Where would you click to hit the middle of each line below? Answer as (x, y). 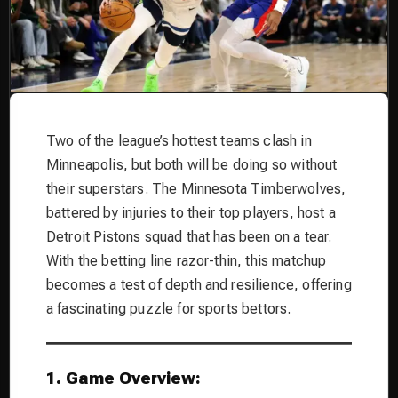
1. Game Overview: (123, 378)
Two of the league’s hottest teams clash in (179, 140)
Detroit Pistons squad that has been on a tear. (189, 236)
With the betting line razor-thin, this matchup (187, 260)
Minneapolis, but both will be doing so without (192, 164)
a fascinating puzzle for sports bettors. (169, 308)
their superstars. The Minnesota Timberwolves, (196, 188)
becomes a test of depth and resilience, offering (199, 284)
